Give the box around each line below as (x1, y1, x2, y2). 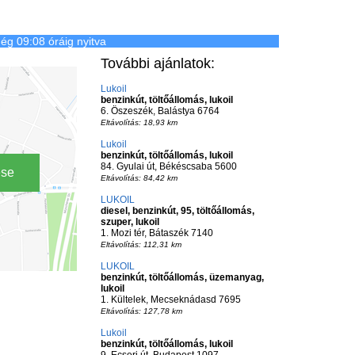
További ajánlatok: (100, 55, 215, 71)
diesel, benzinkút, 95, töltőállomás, (100, 205, 254, 216)
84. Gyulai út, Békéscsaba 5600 (100, 161, 237, 172)
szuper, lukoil (100, 216, 159, 227)
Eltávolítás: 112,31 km (100, 240, 181, 249)
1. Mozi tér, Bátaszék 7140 (100, 227, 213, 239)
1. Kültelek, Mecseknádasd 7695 (100, 294, 241, 305)
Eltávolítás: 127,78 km (100, 307, 182, 315)
